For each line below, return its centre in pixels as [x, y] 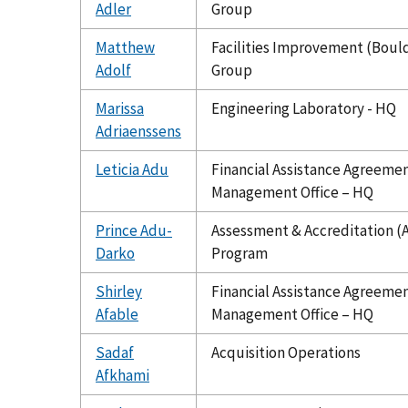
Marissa [120, 108]
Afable [117, 314]
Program [240, 253]
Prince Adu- [134, 230]
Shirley [119, 291]
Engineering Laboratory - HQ [304, 108]
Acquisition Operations [286, 352]
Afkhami [122, 375]
